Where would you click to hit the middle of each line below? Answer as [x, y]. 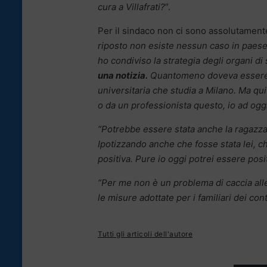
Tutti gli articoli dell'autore [145, 234]
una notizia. [123, 75]
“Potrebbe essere [135, 129]
